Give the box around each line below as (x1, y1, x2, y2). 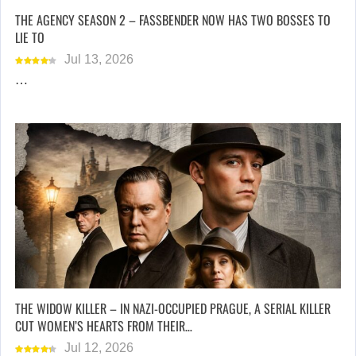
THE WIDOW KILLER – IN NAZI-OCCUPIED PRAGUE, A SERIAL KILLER (15, 298, 331, 318)
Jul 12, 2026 (64, 340, 133, 354)
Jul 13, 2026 (64, 52, 133, 67)
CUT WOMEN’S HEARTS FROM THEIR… (15, 315, 192, 335)
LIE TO (15, 28, 44, 48)
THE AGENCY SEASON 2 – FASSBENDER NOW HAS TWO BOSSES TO (15, 10, 331, 30)
